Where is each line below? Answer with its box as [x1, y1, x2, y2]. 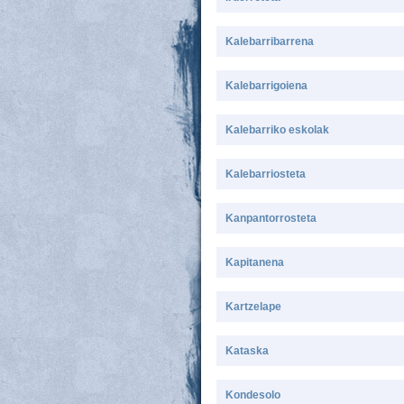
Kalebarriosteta [225, 168, 306, 180]
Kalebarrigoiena [225, 79, 308, 92]
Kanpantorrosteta [225, 212, 317, 225]
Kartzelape [225, 300, 281, 313]
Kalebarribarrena [225, 35, 314, 48]
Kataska [225, 344, 269, 357]
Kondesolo [225, 389, 280, 401]
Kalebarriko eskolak [225, 124, 329, 136]
